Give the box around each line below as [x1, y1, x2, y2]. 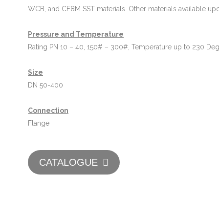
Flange [28, 119, 49, 128]
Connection [28, 107, 68, 115]
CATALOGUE [39, 157, 98, 168]
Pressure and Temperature [28, 30, 124, 39]
